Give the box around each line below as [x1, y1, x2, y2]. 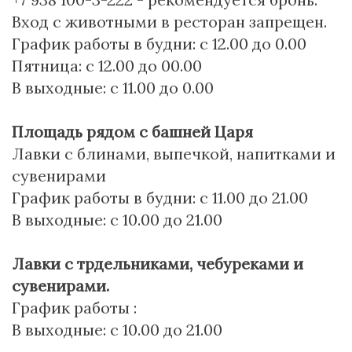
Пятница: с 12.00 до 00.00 [12, 56, 202, 75]
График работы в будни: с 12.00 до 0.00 [12, 34, 306, 53]
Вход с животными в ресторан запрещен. [12, 12, 327, 31]
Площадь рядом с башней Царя [12, 122, 253, 141]
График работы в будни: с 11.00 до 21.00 [12, 188, 308, 207]
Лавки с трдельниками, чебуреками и [12, 254, 303, 273]
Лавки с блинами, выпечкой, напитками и [12, 144, 335, 163]
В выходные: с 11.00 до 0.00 [12, 78, 214, 97]
